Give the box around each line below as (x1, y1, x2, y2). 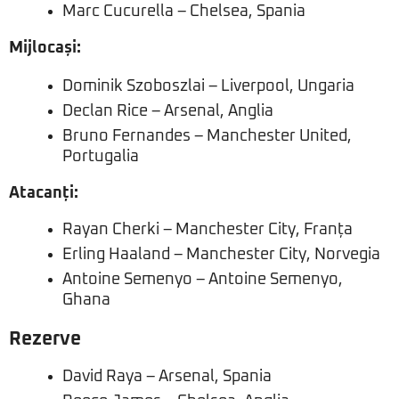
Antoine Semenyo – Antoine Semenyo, (62, 272, 343, 289)
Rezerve (9, 330, 81, 349)
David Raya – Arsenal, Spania (62, 369, 272, 386)
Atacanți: (9, 185, 78, 202)
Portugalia (62, 149, 139, 166)
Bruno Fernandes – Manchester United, (62, 128, 352, 145)
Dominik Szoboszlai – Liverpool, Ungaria (62, 78, 354, 95)
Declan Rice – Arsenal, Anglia (62, 103, 273, 120)
